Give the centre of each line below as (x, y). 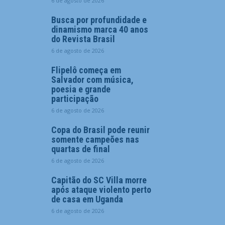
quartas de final (81, 149)
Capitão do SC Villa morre (99, 180)
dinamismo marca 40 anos (100, 29)
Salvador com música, (92, 80)
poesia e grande (81, 89)
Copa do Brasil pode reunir (100, 130)
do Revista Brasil (83, 39)
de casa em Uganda (87, 199)
